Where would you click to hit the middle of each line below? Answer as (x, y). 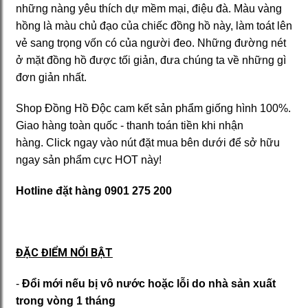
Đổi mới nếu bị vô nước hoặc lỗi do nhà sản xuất (149, 284)
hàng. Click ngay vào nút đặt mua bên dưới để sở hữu (148, 143)
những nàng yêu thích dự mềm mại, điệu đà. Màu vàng (149, 9)
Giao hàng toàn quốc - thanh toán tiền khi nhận (130, 126)
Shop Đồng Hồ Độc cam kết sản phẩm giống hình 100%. (153, 109)
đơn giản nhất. (51, 78)
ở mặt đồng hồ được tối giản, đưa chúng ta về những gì (151, 60)
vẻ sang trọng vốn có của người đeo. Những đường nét (151, 43)
